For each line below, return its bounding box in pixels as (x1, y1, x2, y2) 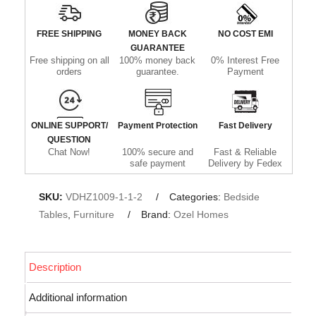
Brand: (141, 208, 174, 220)
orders (56, 66, 83, 77)
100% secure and (121, 146, 193, 157)
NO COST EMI (217, 28, 273, 39)
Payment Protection (117, 120, 197, 130)
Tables (39, 208, 68, 220)
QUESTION (47, 134, 92, 145)
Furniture (73, 208, 114, 220)
